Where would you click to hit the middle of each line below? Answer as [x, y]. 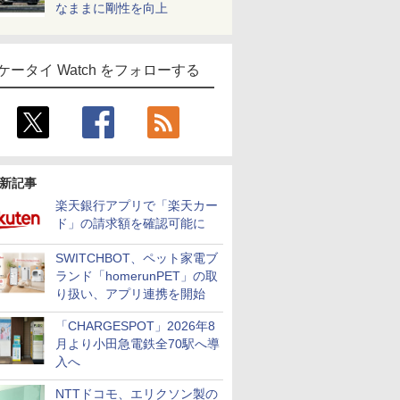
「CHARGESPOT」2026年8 [135, 326]
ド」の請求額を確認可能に [130, 223]
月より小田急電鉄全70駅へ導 [137, 344]
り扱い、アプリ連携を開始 [130, 294]
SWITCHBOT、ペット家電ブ [137, 258]
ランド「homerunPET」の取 [137, 276]
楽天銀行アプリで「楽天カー [137, 205]
